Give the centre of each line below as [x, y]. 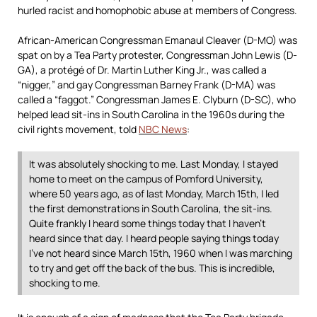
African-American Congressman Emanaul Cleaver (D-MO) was [157, 40]
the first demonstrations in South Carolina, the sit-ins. [151, 208]
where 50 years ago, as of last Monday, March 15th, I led [154, 194]
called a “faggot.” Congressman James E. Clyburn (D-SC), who [157, 99]
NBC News [163, 129]
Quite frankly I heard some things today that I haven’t [148, 223]
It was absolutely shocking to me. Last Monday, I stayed [154, 164]
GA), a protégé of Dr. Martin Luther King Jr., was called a [142, 70]
